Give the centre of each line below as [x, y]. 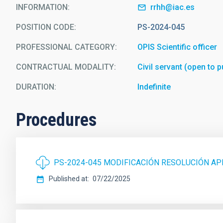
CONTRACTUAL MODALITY [65, 67]
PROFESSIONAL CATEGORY [65, 47]
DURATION [35, 87]
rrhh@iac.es [173, 7]
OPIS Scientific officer [177, 47]
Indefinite [154, 87]
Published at [68, 179]
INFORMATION [42, 7]
